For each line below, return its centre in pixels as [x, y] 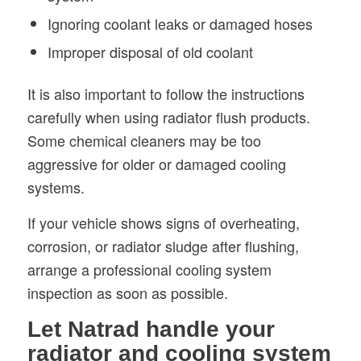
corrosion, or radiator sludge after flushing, [163, 246]
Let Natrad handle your [151, 329]
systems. [56, 187]
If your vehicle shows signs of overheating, [163, 223]
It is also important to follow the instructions [166, 94]
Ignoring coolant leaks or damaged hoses [180, 24]
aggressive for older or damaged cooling [156, 164]
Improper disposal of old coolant [150, 52]
